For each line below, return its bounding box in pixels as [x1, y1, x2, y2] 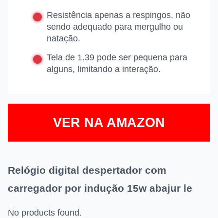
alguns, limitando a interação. [47, 64, 161, 74]
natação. [47, 34, 80, 44]
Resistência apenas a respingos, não [47, 10, 190, 20]
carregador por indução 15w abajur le [8, 182, 192, 194]
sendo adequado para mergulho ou [47, 22, 183, 32]
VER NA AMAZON [53, 115, 165, 130]
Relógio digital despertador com [8, 164, 166, 176]
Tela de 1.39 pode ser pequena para [47, 53, 187, 63]
